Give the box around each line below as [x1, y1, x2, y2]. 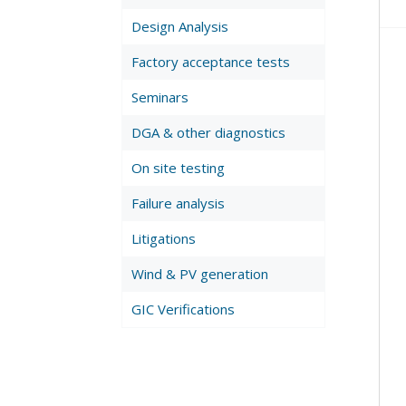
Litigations [131, 228, 197, 247]
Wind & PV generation [131, 264, 269, 283]
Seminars [131, 87, 189, 106]
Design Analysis [131, 16, 229, 35]
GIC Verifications [131, 299, 236, 318]
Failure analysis [131, 193, 226, 212]
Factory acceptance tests [131, 52, 291, 71]
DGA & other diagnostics [131, 122, 286, 141]
